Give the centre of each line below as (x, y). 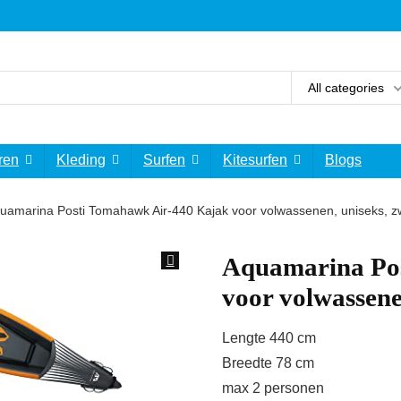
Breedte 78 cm (268, 363)
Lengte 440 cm (269, 338)
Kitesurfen (255, 160)
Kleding (81, 160)
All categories (346, 87)
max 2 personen (273, 388)
